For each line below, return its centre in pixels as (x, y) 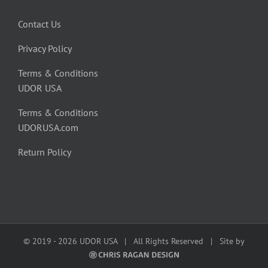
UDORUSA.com (48, 127)
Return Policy (45, 152)
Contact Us (39, 24)
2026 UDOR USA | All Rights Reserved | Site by (151, 241)
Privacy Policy (45, 48)
